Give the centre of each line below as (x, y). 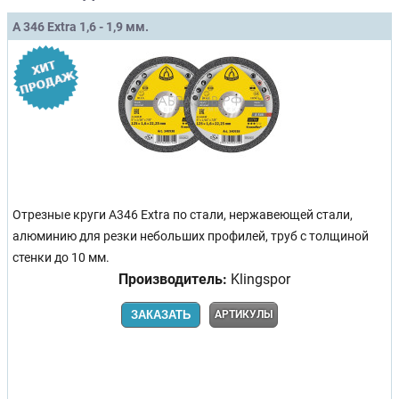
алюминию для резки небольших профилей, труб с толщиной (191, 236)
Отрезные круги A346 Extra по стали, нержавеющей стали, (183, 215)
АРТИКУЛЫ (244, 314)
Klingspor (258, 279)
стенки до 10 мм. (61, 257)
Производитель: (172, 279)
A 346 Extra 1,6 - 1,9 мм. (81, 26)
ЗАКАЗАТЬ (161, 314)
